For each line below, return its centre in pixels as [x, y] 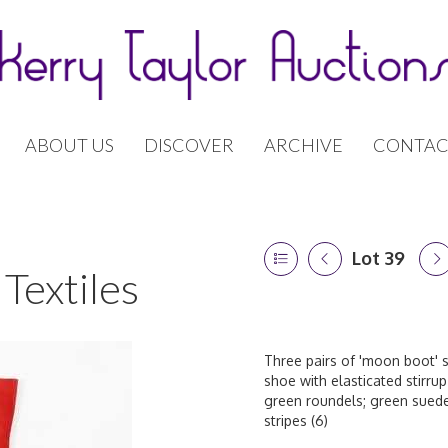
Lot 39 [378, 258]
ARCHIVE [303, 145]
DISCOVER [189, 145]
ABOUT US [69, 145]
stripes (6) [296, 420]
